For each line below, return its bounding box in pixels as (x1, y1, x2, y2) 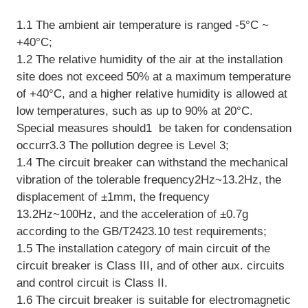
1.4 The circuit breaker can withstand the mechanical (16, 155, 288, 169)
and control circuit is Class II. (16, 276, 168, 289)
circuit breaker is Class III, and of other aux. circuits (16, 258, 285, 272)
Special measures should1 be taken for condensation (16, 121, 291, 135)
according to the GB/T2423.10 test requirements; (16, 224, 267, 238)
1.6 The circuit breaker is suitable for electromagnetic (16, 293, 291, 307)
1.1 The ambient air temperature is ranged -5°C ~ (16, 18, 269, 32)
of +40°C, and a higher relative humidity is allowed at (16, 87, 287, 100)
